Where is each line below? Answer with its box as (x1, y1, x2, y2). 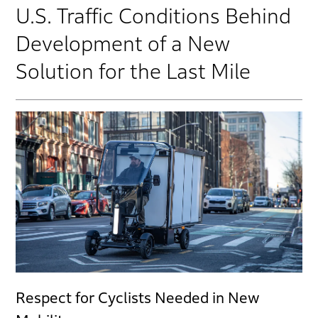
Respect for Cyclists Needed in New (16, 290, 261, 307)
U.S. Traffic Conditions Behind (16, 4, 292, 28)
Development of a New (16, 32, 231, 56)
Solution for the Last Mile (16, 60, 251, 84)
